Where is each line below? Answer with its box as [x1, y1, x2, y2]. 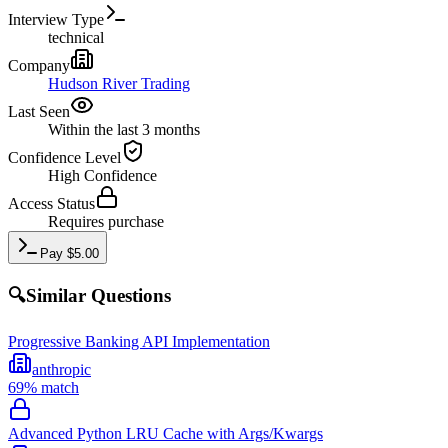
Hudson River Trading [48, 74, 190, 92]
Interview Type [8, 10, 104, 28]
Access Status [8, 194, 95, 212]
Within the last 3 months [48, 120, 200, 138]
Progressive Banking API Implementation [8, 332, 270, 350]
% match [24, 378, 79, 396]
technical [48, 28, 104, 46]
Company [8, 56, 70, 74]
